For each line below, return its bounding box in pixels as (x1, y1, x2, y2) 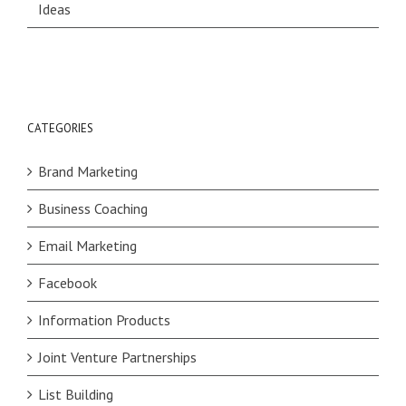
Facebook (38, 274, 97, 293)
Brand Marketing (38, 162, 138, 181)
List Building (38, 385, 113, 404)
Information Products (38, 311, 170, 330)
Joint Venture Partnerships (38, 348, 197, 367)
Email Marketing (38, 237, 137, 256)
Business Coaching (38, 199, 148, 218)
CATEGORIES (27, 121, 93, 137)
